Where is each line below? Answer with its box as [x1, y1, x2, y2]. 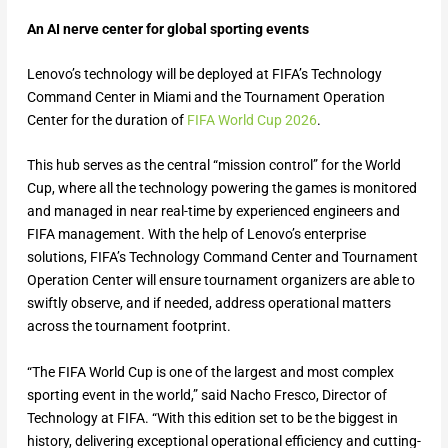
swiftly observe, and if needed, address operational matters [26, 295, 391, 312]
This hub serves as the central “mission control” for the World [26, 157, 401, 174]
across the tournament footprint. [26, 318, 231, 335]
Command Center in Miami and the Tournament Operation [26, 89, 385, 106]
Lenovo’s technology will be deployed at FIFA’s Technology [26, 66, 382, 83]
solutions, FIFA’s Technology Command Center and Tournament [26, 249, 418, 266]
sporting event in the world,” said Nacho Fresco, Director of [26, 386, 387, 403]
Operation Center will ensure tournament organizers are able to [26, 272, 415, 289]
